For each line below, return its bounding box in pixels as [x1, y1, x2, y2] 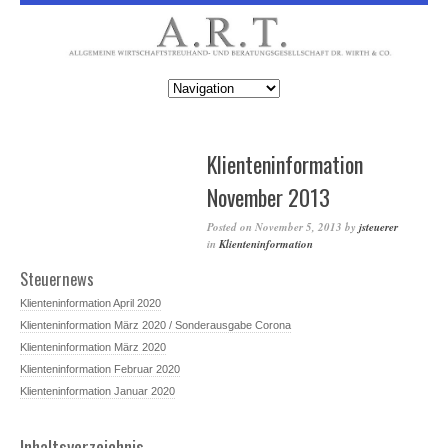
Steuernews [20, 266, 94, 292]
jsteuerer [359, 219, 398, 236]
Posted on [207, 219, 252, 236]
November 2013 [207, 181, 330, 214]
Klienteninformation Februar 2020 [20, 362, 180, 375]
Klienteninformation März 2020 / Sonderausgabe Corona [20, 318, 291, 331]
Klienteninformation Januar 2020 [20, 384, 175, 397]
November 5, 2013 [255, 219, 342, 236]
